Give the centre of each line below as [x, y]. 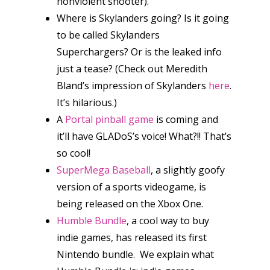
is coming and [186, 119]
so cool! [74, 153]
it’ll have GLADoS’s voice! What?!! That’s [144, 136]
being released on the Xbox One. [130, 204]
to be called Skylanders [108, 35]
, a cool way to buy [168, 221]
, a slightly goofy [188, 170]
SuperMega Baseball [104, 170]
